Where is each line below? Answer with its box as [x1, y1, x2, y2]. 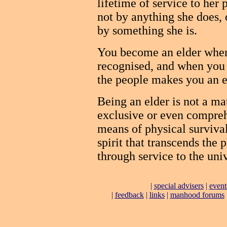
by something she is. [97, 24, 197, 37]
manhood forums [170, 191, 224, 199]
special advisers [154, 181, 204, 190]
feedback [115, 191, 144, 199]
